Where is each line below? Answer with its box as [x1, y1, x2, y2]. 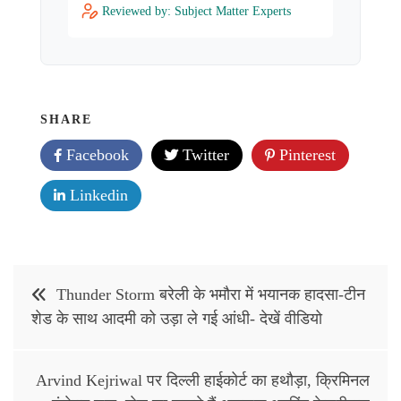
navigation [13, 303, 116, 330]
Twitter [178, 146, 229, 165]
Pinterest [275, 146, 336, 165]
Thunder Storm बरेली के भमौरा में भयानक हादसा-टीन [56, 286, 365, 304]
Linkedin [65, 186, 128, 205]
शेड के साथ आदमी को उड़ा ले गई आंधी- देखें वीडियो [31, 310, 322, 328]
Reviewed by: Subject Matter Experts [102, 4, 291, 19]
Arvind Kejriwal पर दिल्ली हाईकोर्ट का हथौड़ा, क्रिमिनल [36, 371, 370, 390]
